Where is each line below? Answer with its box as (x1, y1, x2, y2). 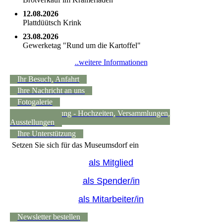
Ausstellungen (10, 117, 55, 126)
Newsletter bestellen (17, 212, 80, 221)
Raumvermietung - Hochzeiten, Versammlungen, (17, 109, 170, 117)
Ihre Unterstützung (17, 129, 76, 138)
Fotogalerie (17, 97, 53, 106)
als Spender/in (82, 175, 140, 186)
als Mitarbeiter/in (78, 194, 144, 204)
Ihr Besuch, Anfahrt (17, 74, 79, 83)
